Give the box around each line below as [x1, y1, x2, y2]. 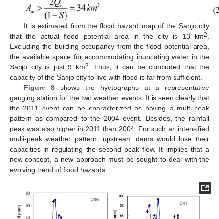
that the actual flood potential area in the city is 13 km [10, 32, 204, 40]
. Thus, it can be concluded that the [88, 63, 209, 71]
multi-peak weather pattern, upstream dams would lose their [10, 134, 209, 143]
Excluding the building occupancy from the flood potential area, [10, 42, 209, 50]
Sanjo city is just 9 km [10, 63, 85, 71]
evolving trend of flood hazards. [10, 165, 107, 174]
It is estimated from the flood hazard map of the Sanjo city [23, 22, 209, 30]
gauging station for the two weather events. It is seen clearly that [10, 93, 209, 102]
